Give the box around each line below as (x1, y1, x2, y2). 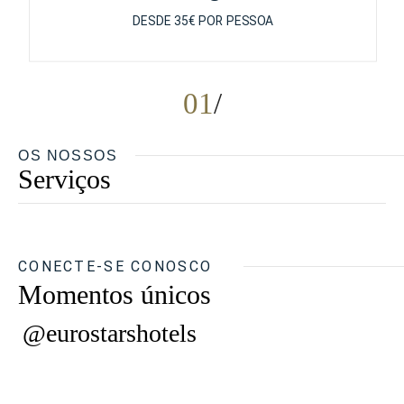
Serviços (18, 164, 111, 194)
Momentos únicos (18, 280, 211, 309)
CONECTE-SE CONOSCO (18, 258, 213, 275)
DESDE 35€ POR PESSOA (133, 14, 273, 29)
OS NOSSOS (18, 148, 118, 163)
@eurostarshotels (23, 319, 197, 347)
